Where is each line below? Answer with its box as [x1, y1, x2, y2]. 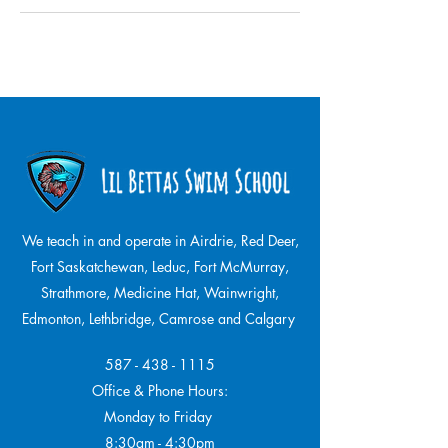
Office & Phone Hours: [92, 380, 228, 400]
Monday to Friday [104, 406, 216, 426]
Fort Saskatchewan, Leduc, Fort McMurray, [31, 256, 289, 276]
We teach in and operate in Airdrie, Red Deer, [21, 230, 299, 250]
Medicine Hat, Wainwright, [114, 282, 279, 302]
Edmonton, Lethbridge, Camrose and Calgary [21, 308, 299, 328]
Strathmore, [41, 282, 114, 302]
